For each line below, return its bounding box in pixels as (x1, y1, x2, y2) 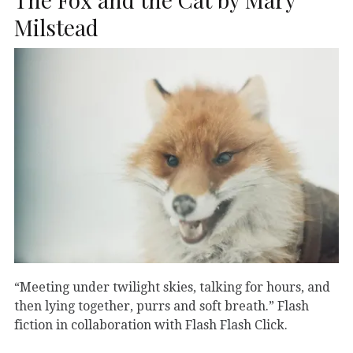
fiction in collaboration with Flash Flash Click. (14, 317, 288, 333)
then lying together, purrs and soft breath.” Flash (14, 298, 309, 314)
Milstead (14, 12, 98, 42)
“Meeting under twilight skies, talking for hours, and (14, 279, 330, 295)
